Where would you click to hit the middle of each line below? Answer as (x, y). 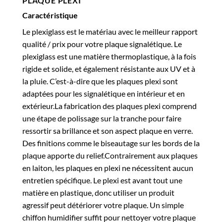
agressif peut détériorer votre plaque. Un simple (103, 205)
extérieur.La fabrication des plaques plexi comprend (110, 106)
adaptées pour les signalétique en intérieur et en (104, 93)
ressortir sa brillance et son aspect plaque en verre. (108, 130)
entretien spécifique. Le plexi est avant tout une (102, 180)
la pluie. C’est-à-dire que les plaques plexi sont (100, 81)
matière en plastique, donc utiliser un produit (98, 192)
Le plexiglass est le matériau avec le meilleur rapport (110, 31)
